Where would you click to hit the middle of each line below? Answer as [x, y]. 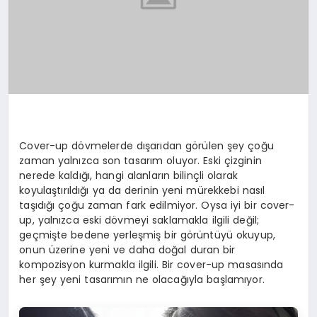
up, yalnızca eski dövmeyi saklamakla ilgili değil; [139, 220]
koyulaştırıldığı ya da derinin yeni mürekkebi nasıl [142, 191]
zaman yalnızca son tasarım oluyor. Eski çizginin [140, 161]
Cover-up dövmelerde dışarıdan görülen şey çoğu [146, 146]
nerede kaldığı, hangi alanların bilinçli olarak [129, 176]
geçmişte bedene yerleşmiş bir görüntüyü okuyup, [148, 235]
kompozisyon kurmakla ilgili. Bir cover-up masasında [151, 265]
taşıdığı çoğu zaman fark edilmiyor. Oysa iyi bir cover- [157, 206]
